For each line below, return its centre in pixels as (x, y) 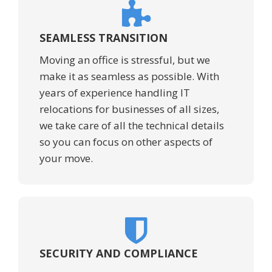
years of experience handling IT (115, 93)
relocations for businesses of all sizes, (129, 109)
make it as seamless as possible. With (129, 76)
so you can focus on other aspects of (126, 142)
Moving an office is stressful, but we (125, 60)
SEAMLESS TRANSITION (104, 38)
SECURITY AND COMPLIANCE (119, 253)
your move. (66, 158)
